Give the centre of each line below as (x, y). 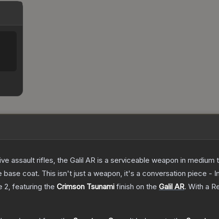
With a (199, 187)
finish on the (137, 187)
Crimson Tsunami (86, 187)
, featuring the (33, 187)
